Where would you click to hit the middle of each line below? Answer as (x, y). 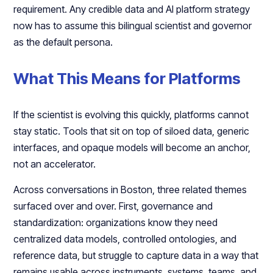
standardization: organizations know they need (116, 223)
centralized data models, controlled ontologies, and (125, 239)
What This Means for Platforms (127, 79)
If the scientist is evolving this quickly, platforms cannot (131, 115)
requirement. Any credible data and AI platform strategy (132, 9)
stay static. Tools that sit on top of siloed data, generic (132, 131)
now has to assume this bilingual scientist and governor (133, 26)
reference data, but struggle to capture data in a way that (136, 256)
